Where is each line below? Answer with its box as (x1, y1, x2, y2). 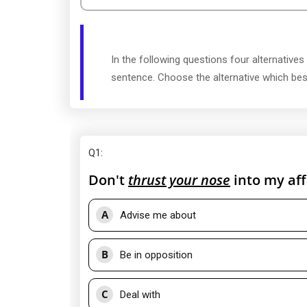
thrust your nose (128, 171, 230, 189)
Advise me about (120, 209, 196, 221)
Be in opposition (120, 249, 193, 261)
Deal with (120, 288, 160, 301)
